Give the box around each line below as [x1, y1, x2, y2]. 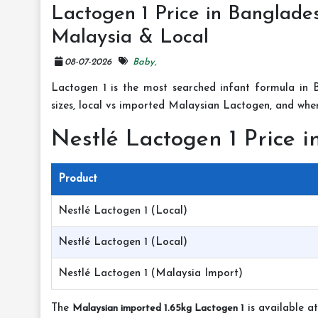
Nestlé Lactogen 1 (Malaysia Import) [58, 268, 243, 279]
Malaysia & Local [51, 28, 209, 48]
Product [58, 174, 97, 185]
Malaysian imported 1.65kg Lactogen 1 [72, 303, 244, 314]
